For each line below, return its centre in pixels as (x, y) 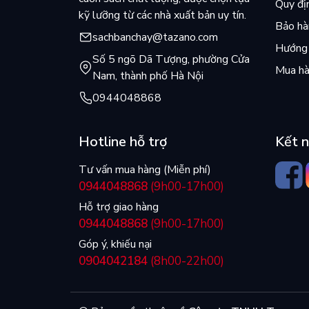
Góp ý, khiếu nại (115, 245)
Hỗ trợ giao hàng (119, 207)
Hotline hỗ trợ (123, 142)
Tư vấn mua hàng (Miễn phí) (145, 170)
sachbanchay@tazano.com (155, 38)
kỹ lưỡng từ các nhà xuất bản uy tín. (162, 16)
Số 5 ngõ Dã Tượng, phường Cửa (171, 60)
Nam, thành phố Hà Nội (148, 76)
